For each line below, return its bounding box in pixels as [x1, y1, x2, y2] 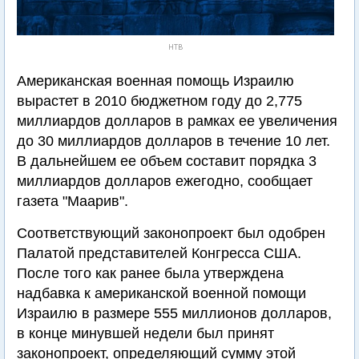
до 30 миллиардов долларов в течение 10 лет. [17, 133, 330, 149]
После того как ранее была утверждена [17, 265, 284, 281]
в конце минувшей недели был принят [17, 325, 274, 341]
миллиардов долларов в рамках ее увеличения [17, 113, 337, 129]
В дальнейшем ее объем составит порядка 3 [17, 153, 317, 169]
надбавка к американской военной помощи [17, 285, 306, 301]
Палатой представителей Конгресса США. [17, 245, 301, 261]
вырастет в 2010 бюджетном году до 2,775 [17, 93, 302, 109]
